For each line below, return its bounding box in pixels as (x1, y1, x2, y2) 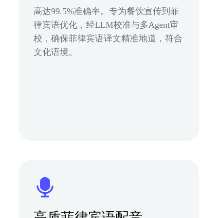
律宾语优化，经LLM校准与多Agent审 (34, 19, 179, 30)
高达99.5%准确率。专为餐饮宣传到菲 (34, 6, 179, 16)
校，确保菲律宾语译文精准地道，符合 (34, 33, 182, 43)
